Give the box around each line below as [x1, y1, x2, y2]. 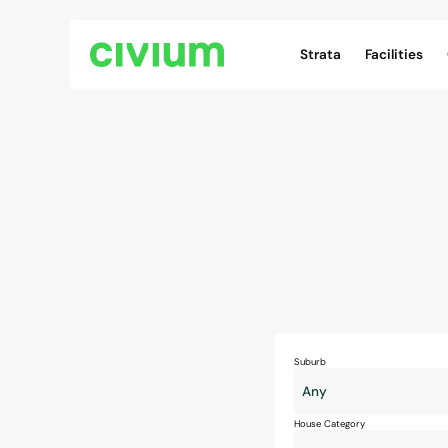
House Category [294, 418, 365, 430]
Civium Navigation [288, 22, 410, 39]
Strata [300, 46, 341, 63]
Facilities [365, 46, 423, 63]
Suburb [294, 356, 326, 368]
